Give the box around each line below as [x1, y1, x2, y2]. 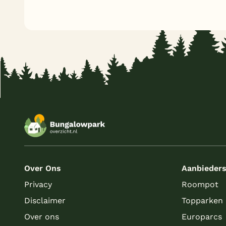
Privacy [24, 179, 52, 189]
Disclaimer [24, 195, 66, 205]
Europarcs [182, 211, 222, 221]
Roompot [182, 179, 218, 189]
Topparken [182, 195, 223, 205]
